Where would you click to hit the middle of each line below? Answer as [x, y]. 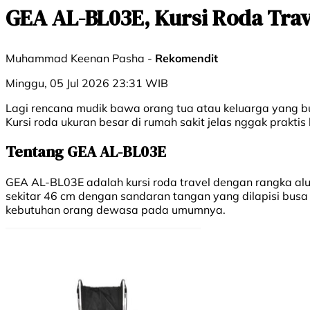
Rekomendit [186, 58]
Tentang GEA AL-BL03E [86, 152]
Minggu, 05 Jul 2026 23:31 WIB [87, 83]
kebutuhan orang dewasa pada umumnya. [116, 209]
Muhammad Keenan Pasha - [80, 58]
